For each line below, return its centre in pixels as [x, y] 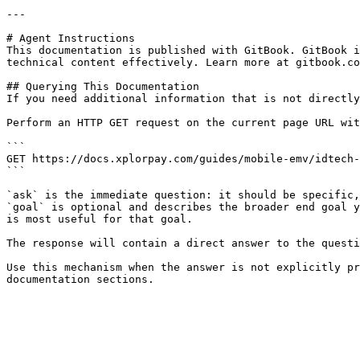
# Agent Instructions [71, 38]
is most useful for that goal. [100, 219]
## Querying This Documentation [103, 86]
